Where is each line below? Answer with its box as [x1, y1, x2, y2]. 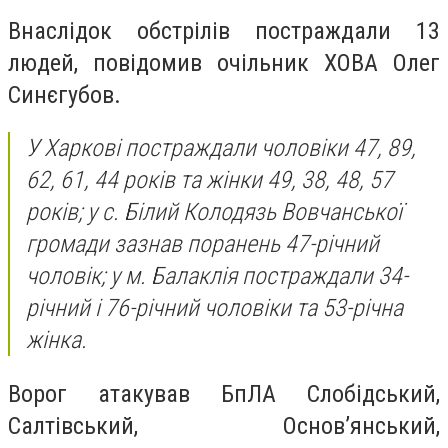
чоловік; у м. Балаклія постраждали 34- [26, 262, 408, 291]
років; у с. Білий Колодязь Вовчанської [26, 198, 402, 227]
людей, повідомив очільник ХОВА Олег [8, 48, 440, 77]
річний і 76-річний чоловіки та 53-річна [26, 294, 403, 323]
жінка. [26, 326, 87, 355]
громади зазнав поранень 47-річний [26, 230, 379, 259]
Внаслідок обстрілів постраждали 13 [8, 16, 440, 45]
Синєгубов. [8, 80, 121, 109]
